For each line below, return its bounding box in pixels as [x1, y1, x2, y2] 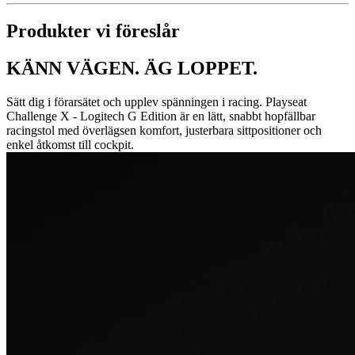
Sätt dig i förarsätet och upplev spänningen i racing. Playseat [6, 94, 307, 109]
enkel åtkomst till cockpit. [6, 137, 134, 151]
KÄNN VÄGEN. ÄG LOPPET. [6, 57, 258, 78]
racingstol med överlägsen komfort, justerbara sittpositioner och [6, 123, 322, 137]
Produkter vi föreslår [6, 20, 180, 41]
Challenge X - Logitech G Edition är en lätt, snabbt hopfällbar [6, 109, 315, 123]
